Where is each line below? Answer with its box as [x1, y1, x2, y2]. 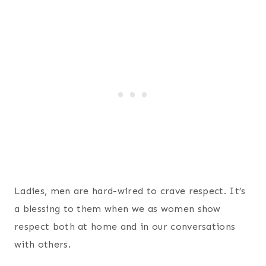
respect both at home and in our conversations [14, 220, 236, 232]
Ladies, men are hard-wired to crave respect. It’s [14, 185, 246, 197]
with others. [14, 238, 71, 250]
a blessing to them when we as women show [14, 202, 221, 214]
